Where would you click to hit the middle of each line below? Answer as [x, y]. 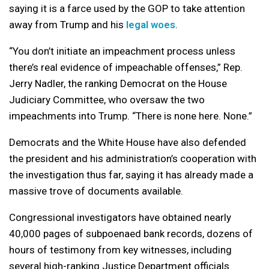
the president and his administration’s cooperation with [133, 159]
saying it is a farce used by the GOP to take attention [127, 8]
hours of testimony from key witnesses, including [120, 250]
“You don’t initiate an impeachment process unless [122, 51]
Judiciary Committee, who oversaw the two [107, 100]
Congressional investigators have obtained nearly [120, 217]
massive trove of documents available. [96, 191]
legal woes [151, 25]
